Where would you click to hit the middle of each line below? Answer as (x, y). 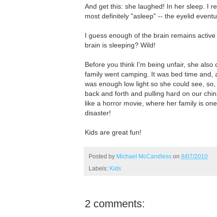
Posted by (102, 156)
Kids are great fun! (113, 132)
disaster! (98, 113)
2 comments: (115, 203)
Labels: (99, 168)
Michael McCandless (144, 156)
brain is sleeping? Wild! (120, 45)
